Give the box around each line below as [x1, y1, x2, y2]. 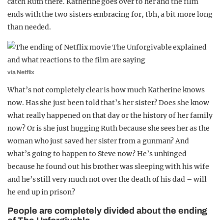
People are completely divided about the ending [7, 206, 208, 216]
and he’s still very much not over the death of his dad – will [7, 175, 207, 184]
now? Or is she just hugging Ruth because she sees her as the [7, 124, 210, 133]
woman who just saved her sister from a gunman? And [7, 137, 190, 145]
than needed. [7, 23, 52, 31]
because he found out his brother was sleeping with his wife [7, 162, 209, 171]
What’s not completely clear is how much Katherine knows [7, 85, 205, 94]
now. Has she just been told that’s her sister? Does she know [7, 98, 209, 107]
